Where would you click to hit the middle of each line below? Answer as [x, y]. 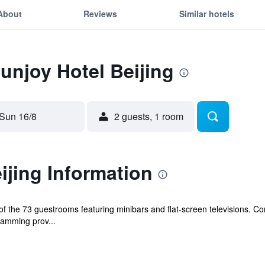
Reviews [101, 13]
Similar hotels [206, 13]
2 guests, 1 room [149, 116]
